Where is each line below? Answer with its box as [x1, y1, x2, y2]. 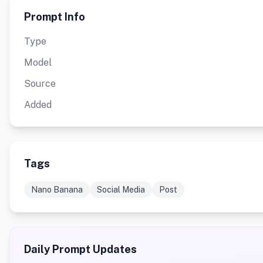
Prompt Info [24, 11, 85, 23]
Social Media [97, 185, 145, 195]
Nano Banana [31, 185, 83, 195]
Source [24, 78, 56, 90]
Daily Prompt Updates [24, 243, 137, 256]
